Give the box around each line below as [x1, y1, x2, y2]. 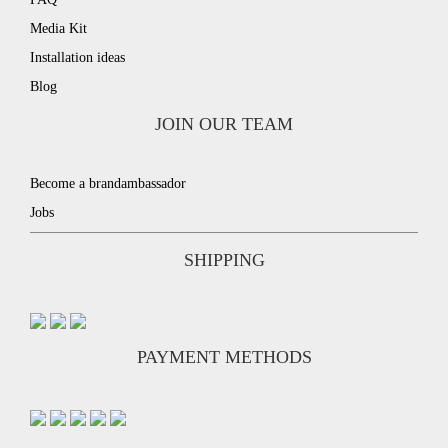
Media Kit [30, 21, 87, 36]
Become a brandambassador [30, 176, 186, 191]
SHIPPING [183, 250, 265, 270]
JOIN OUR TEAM [155, 114, 293, 134]
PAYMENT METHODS [136, 347, 312, 367]
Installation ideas [30, 50, 125, 65]
